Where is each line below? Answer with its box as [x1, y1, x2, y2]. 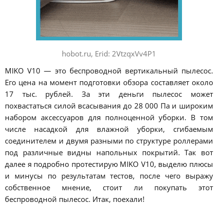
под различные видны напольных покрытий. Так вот [5, 147, 213, 158]
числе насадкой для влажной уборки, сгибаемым [5, 124, 213, 134]
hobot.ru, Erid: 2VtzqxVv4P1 [62, 48, 156, 58]
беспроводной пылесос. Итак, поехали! [5, 194, 145, 204]
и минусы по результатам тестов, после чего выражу [5, 171, 213, 181]
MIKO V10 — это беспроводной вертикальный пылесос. [5, 66, 213, 76]
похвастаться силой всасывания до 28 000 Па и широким [5, 101, 213, 111]
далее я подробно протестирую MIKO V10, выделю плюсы [5, 159, 213, 169]
